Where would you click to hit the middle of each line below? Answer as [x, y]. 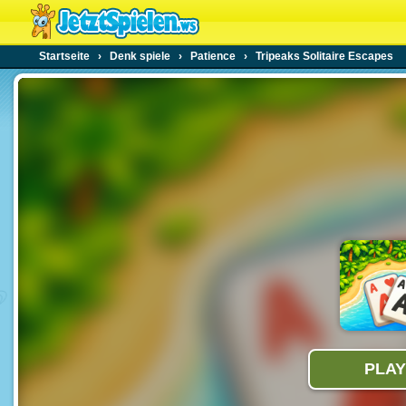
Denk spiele [140, 56]
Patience [213, 56]
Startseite [64, 56]
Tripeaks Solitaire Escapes [324, 56]
